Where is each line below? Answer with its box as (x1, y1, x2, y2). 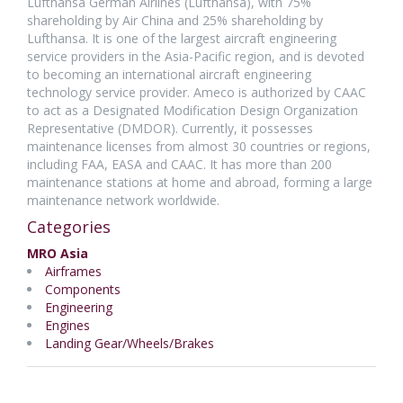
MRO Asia (27, 245, 88, 262)
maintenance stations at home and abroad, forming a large (27, 174, 372, 191)
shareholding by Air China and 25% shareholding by (27, 12, 323, 29)
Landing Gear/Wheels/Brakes (45, 335, 214, 352)
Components (45, 281, 121, 298)
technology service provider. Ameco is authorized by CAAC (27, 84, 366, 101)
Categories (27, 216, 111, 237)
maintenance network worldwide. (27, 192, 219, 209)
